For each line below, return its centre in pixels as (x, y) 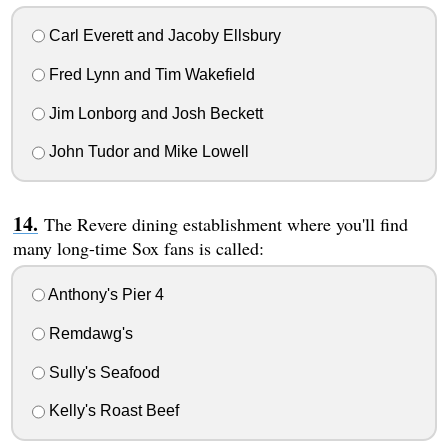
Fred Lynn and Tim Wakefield (149, 74)
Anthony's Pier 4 (104, 295)
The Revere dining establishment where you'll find (225, 224)
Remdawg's (88, 333)
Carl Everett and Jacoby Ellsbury (162, 36)
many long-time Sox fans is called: (138, 248)
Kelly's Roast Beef (111, 411)
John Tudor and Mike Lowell (146, 152)
